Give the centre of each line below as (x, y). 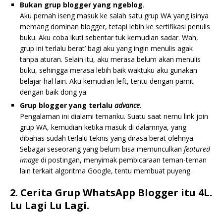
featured (197, 149)
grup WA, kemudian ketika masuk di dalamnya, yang (103, 127)
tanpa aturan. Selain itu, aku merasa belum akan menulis (110, 59)
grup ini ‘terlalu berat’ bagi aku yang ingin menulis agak (106, 48)
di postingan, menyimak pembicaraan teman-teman (124, 160)
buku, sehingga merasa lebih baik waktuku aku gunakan (109, 70)
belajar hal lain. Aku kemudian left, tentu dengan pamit (107, 81)
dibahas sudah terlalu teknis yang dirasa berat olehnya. (107, 138)
